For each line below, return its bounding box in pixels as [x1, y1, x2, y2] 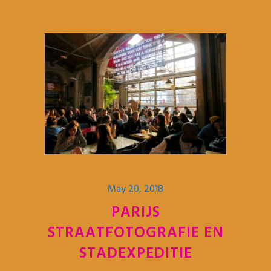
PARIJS [111, 200, 160, 225]
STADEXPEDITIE [79, 241, 192, 266]
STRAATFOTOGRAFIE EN [47, 221, 224, 246]
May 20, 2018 [108, 181, 163, 197]
